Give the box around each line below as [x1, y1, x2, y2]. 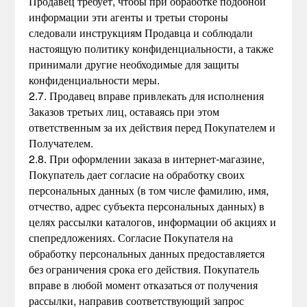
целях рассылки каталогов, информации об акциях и [29, 214, 277, 230]
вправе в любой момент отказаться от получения [29, 277, 258, 293]
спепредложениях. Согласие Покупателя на [29, 230, 234, 245]
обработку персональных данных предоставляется [29, 245, 265, 261]
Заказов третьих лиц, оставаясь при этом [29, 103, 220, 119]
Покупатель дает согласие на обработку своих [29, 167, 245, 182]
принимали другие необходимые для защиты [29, 56, 240, 72]
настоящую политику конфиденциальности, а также [29, 40, 274, 56]
